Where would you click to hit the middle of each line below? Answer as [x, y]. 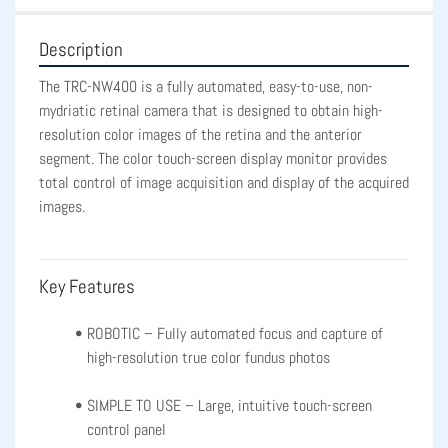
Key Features [87, 287]
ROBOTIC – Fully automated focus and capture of [234, 334]
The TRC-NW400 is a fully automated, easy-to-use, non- [206, 87]
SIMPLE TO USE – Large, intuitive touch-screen [229, 406]
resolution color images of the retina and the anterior [200, 135]
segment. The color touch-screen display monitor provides [213, 159]
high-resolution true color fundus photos [208, 358]
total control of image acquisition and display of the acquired [224, 183]
